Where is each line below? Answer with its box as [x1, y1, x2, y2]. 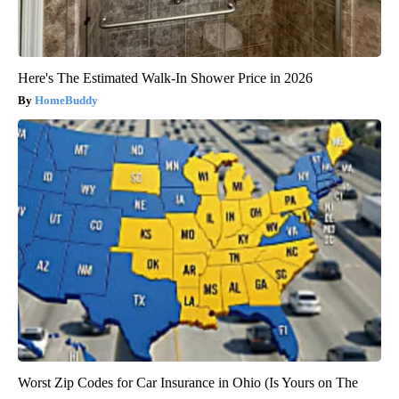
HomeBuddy [35, 93, 98, 107]
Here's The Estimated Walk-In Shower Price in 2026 [18, 69, 313, 85]
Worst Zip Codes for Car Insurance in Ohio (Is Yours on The [18, 374, 358, 390]
